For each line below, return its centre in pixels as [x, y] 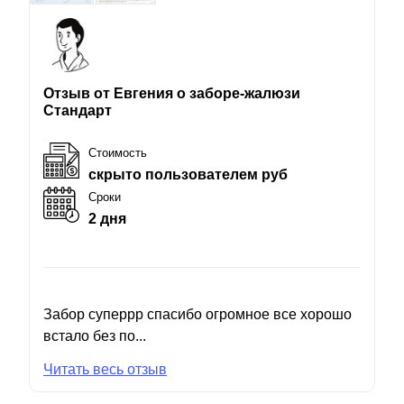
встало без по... [95, 335]
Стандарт [78, 110]
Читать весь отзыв [105, 369]
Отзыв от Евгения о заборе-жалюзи [172, 93]
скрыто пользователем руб [188, 174]
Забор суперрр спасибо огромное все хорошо [197, 314]
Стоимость [118, 152]
